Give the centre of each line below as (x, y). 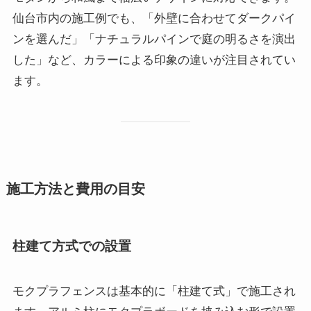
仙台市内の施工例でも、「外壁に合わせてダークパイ (154, 19)
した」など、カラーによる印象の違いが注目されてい (154, 60)
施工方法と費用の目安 (75, 188)
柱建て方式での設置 (72, 246)
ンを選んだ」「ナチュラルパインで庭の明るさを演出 (154, 40)
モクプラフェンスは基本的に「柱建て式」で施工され (154, 292)
